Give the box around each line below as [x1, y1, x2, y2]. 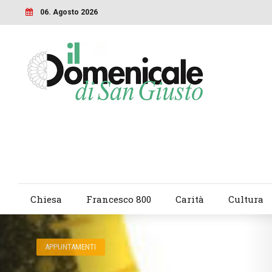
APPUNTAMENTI [45, 242, 97, 252]
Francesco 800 [86, 193, 151, 206]
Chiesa [30, 193, 62, 206]
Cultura [228, 193, 263, 206]
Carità [175, 193, 204, 206]
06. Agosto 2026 [39, 7, 98, 16]
